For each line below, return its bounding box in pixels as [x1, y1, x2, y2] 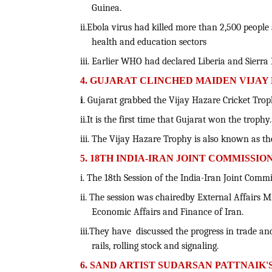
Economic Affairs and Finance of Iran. [91, 206, 243, 218]
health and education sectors [91, 36, 206, 48]
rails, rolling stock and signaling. [91, 240, 219, 252]
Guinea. [91, 2, 121, 14]
